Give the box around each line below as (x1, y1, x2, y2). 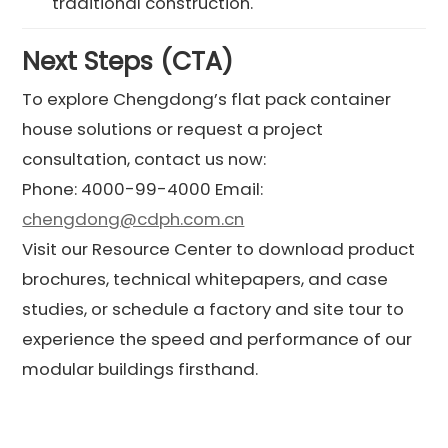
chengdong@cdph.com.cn (22, 206, 245, 231)
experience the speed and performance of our (22, 326, 413, 351)
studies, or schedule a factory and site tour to (22, 296, 405, 321)
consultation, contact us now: (22, 146, 267, 171)
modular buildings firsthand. (22, 356, 259, 381)
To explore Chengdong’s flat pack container (22, 86, 392, 111)
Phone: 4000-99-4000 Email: (22, 176, 264, 201)
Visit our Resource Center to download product (22, 236, 416, 261)
